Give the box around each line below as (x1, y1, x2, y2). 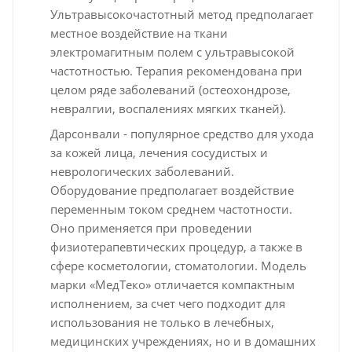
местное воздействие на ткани (49, 24, 228, 41)
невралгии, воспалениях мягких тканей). (49, 100, 286, 116)
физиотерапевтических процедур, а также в (49, 238, 302, 255)
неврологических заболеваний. (49, 163, 234, 179)
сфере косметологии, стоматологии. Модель (49, 257, 306, 273)
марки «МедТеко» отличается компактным (49, 276, 295, 292)
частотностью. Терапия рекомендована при (49, 62, 302, 79)
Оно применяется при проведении (49, 219, 252, 236)
